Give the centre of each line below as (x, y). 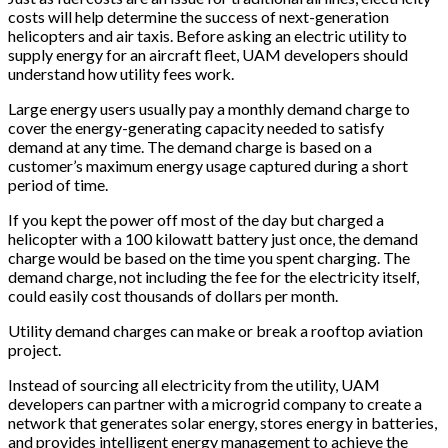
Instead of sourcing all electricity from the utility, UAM (194, 385)
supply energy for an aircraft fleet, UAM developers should (208, 55)
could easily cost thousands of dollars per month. (173, 296)
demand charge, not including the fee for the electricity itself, (213, 277)
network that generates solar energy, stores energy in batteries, (222, 423)
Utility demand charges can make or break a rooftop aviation (215, 331)
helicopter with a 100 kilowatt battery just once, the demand (213, 239)
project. (34, 350)
